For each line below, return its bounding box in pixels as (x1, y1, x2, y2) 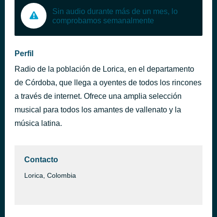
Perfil (15, 49, 33, 58)
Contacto (24, 155, 58, 164)
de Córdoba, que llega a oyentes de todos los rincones (15, 78, 201, 87)
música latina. (15, 119, 62, 127)
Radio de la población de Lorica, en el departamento (15, 65, 194, 73)
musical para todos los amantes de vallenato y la (15, 106, 181, 114)
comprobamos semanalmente (52, 16, 154, 25)
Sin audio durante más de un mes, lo (52, 7, 178, 15)
